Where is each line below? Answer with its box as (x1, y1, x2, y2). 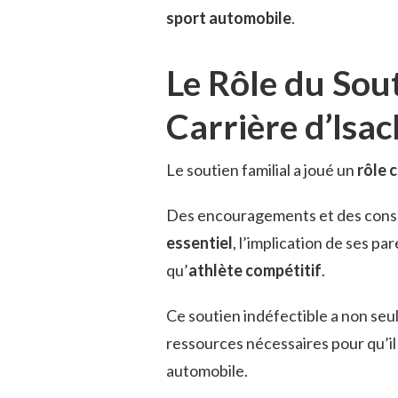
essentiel (166, 233, 233, 253)
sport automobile (166, 7, 291, 28)
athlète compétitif (188, 260, 322, 281)
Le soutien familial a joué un (166, 160, 357, 180)
